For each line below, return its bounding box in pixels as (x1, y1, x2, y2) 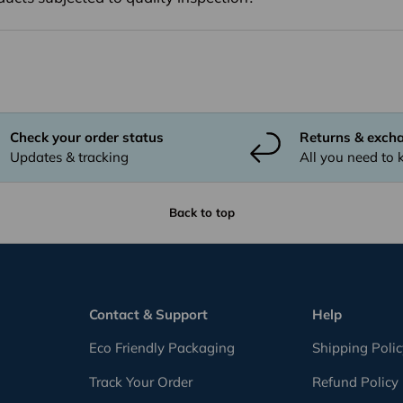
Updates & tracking (9, 148, 129, 166)
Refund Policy (312, 373, 399, 391)
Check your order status (9, 128, 164, 146)
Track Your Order (88, 373, 193, 391)
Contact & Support (88, 306, 208, 324)
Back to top (168, 204, 235, 219)
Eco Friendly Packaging (88, 339, 235, 357)
